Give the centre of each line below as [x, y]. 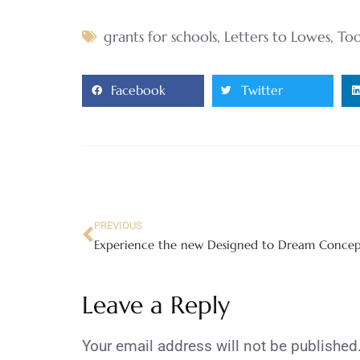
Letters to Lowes [277, 36]
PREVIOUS [118, 225]
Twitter [262, 90]
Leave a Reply [156, 305]
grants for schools [160, 36]
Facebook [138, 90]
